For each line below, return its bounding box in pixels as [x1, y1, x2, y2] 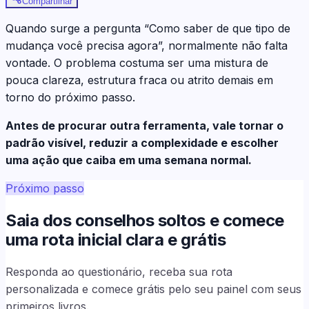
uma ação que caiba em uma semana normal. [6, 152, 252, 167]
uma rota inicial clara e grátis [6, 229, 226, 250]
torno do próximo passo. [6, 90, 135, 104]
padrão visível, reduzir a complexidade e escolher [6, 135, 279, 150]
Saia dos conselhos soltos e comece [6, 210, 284, 230]
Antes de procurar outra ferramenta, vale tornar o [6, 118, 283, 132]
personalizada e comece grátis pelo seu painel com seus [6, 281, 301, 296]
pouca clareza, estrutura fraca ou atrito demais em [6, 72, 273, 87]
